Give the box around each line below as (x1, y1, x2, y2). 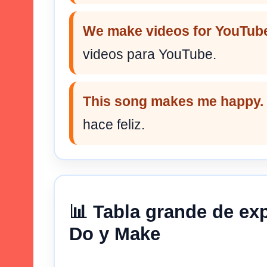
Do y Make (69, 223, 160, 245)
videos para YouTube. (83, 46, 216, 62)
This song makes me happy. (83, 93, 263, 109)
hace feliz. (83, 116, 145, 132)
